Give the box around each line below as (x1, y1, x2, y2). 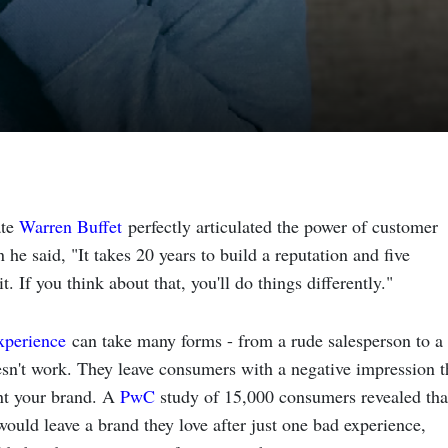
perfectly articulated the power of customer (127, 214, 438, 238)
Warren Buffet (18, 214, 122, 238)
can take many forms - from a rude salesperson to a (65, 328, 443, 352)
